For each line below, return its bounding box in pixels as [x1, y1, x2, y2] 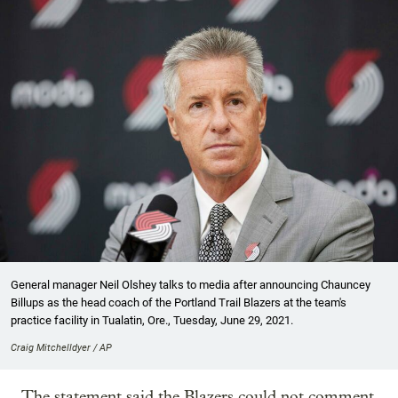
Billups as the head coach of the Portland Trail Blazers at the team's [11, 295, 346, 309]
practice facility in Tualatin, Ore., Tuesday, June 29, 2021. [11, 313, 293, 327]
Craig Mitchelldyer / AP [11, 341, 112, 354]
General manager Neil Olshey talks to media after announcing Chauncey [11, 277, 370, 291]
